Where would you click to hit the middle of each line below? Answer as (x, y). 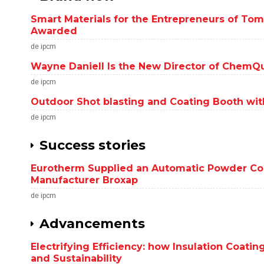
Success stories (93, 145)
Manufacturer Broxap (85, 180)
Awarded (54, 31)
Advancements (93, 224)
